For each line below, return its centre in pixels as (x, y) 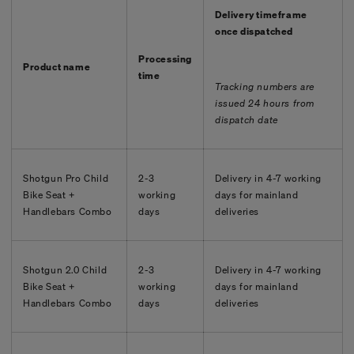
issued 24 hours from (265, 103)
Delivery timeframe (261, 14)
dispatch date (248, 119)
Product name (58, 66)
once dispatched (254, 31)
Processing (165, 58)
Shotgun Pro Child (66, 178)
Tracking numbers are (265, 86)
